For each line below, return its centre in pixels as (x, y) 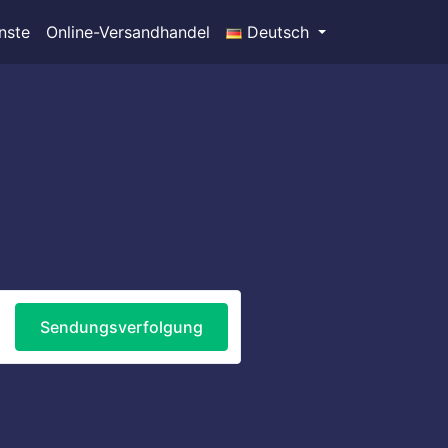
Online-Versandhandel (127, 32)
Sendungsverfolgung (121, 327)
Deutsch (277, 32)
